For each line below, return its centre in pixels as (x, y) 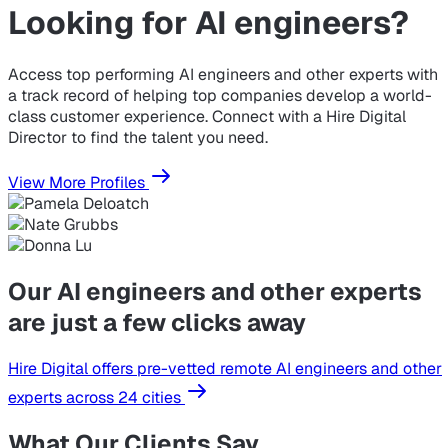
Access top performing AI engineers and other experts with (223, 74)
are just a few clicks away (157, 322)
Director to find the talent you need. (138, 137)
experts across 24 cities (96, 397)
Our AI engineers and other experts (215, 291)
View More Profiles (78, 182)
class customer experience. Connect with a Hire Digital (207, 116)
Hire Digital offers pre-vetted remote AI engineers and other (225, 368)
